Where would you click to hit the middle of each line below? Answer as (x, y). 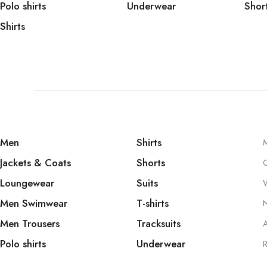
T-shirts (153, 203)
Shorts (151, 163)
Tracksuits (159, 223)
